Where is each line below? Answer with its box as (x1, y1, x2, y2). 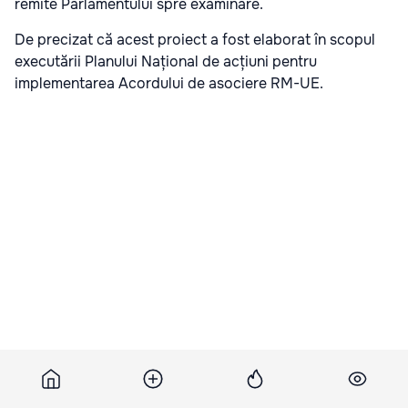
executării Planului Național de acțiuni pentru (15, 52, 317, 72)
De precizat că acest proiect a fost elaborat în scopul (15, 30, 375, 50)
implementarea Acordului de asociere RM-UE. (15, 74, 323, 94)
